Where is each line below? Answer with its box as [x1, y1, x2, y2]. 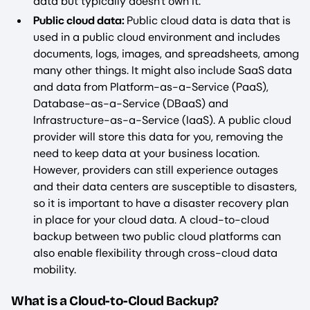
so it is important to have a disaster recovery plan [33, 195, 289, 210]
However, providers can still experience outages [33, 162, 278, 177]
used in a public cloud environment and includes [33, 29, 280, 44]
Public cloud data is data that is [127, 12, 291, 28]
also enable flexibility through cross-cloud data [33, 245, 277, 260]
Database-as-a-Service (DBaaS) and [33, 95, 228, 111]
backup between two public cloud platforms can [33, 228, 281, 244]
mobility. [33, 262, 76, 277]
